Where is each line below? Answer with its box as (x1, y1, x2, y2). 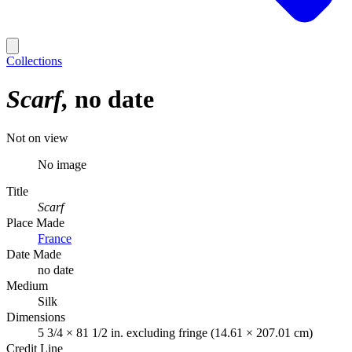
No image (38, 157, 86, 171)
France (38, 231, 71, 245)
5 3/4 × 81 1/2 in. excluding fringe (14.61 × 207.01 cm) (38, 325, 313, 339)
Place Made (6, 215, 64, 229)
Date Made (6, 247, 61, 261)
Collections (6, 54, 62, 68)
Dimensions (6, 310, 65, 324)
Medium (6, 278, 48, 292)
